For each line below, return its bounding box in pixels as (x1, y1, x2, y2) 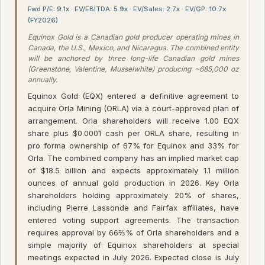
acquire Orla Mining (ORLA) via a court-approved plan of (28, 103, 239, 113)
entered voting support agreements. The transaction (28, 215, 239, 225)
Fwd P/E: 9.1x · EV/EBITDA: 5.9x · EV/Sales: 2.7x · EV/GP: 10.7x (28, 4, 226, 13)
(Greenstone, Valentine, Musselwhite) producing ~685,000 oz (28, 64, 239, 73)
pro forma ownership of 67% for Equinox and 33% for (28, 140, 239, 150)
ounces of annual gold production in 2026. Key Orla (28, 177, 239, 188)
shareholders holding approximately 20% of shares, (28, 190, 239, 200)
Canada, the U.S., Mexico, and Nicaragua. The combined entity (28, 43, 239, 52)
